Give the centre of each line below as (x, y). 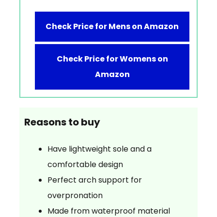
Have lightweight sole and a (100, 149)
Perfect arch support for (95, 180)
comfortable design (85, 164)
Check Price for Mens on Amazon (112, 26)
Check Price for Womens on (112, 59)
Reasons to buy (62, 122)
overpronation (75, 195)
